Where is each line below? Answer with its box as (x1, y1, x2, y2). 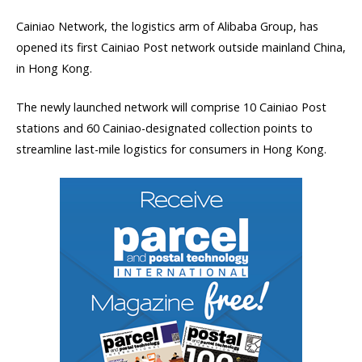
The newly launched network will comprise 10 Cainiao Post (16, 99, 326, 115)
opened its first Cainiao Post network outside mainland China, (16, 39, 346, 55)
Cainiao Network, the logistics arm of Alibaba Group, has (16, 18, 318, 34)
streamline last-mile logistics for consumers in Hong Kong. (16, 141, 326, 157)
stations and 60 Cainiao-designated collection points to (16, 120, 313, 136)
